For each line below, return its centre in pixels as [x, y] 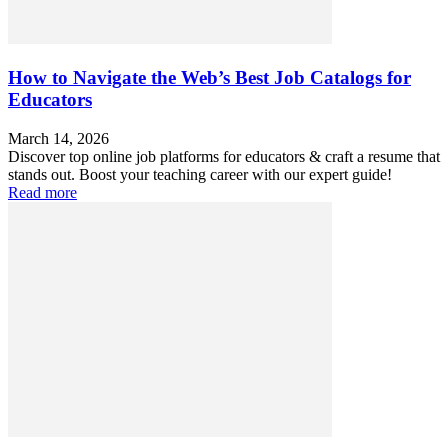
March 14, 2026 [58, 138]
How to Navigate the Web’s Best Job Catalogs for [209, 78]
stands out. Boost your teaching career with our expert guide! [200, 174]
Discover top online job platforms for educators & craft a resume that [224, 156]
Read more [42, 192]
